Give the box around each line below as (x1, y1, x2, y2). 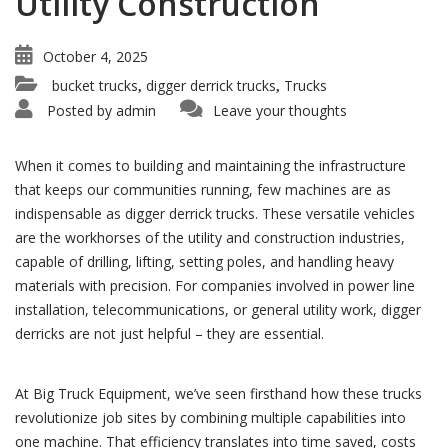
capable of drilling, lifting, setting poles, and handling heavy (15, 252, 394, 271)
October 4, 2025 (43, 47, 148, 66)
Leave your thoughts (213, 101, 347, 120)
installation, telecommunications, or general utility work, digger (15, 300, 421, 319)
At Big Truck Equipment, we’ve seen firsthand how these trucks (15, 384, 422, 403)
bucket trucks (52, 76, 138, 95)
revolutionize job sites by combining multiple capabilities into (15, 408, 406, 427)
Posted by (47, 101, 112, 120)
